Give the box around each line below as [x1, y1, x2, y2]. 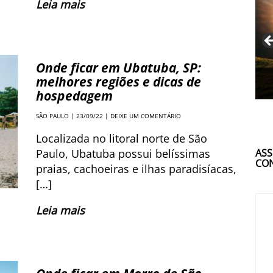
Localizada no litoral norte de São [36, 131, 207, 146]
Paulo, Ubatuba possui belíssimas [36, 146, 210, 161]
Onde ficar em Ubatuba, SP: [36, 59, 201, 76]
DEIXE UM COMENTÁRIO [110, 112, 181, 120]
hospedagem [36, 87, 113, 104]
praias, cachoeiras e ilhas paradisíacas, [36, 161, 236, 176]
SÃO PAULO [36, 112, 69, 120]
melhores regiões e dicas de [36, 73, 201, 90]
